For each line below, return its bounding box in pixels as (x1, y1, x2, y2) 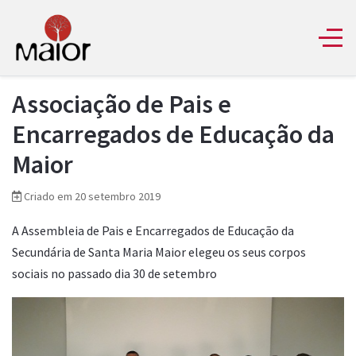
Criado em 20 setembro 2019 (24, 188, 161, 203)
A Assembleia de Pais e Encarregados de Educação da (12, 222, 294, 238)
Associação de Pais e (12, 87, 231, 120)
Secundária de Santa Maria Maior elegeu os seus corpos (12, 243, 306, 260)
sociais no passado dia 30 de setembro (12, 265, 217, 281)
